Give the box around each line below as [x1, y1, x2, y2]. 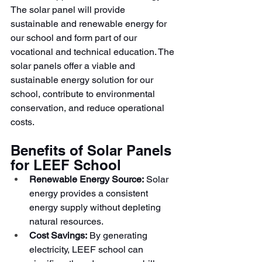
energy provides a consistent [29, 188, 150, 199]
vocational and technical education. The [11, 46, 177, 57]
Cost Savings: [29, 230, 87, 241]
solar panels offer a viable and [11, 60, 137, 71]
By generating [87, 230, 150, 241]
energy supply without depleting [29, 202, 163, 213]
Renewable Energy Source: [29, 174, 144, 185]
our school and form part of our [11, 32, 139, 43]
